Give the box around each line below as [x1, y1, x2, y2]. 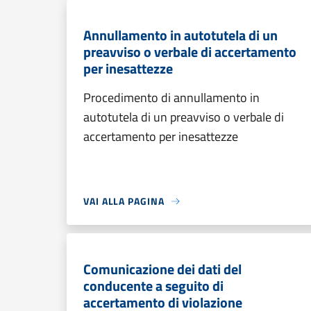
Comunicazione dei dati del [83, 258, 242, 280]
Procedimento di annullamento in [83, 88, 260, 107]
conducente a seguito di [83, 275, 224, 296]
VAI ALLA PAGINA [83, 194, 165, 208]
